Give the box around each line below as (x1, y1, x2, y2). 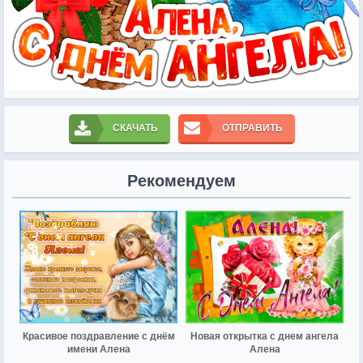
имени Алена (66, 344, 130, 356)
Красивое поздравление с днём (22, 331, 175, 343)
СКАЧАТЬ (112, 122, 158, 134)
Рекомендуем (127, 171, 236, 190)
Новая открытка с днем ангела (190, 331, 339, 343)
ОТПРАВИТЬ (221, 122, 283, 134)
